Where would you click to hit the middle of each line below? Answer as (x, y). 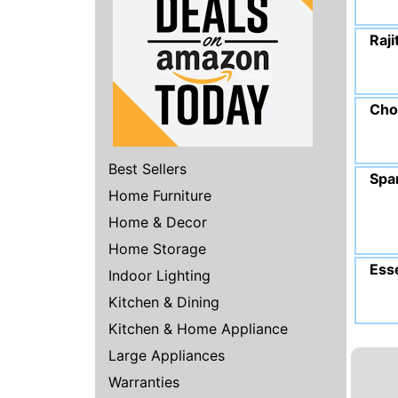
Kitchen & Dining (164, 302)
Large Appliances (167, 355)
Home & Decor (158, 222)
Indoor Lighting (159, 275)
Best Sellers (147, 168)
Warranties (144, 382)
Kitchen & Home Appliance (198, 328)
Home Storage (157, 248)
